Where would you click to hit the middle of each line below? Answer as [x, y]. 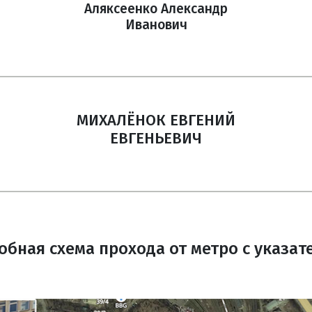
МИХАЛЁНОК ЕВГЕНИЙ [156, 120]
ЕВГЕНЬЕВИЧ [156, 138]
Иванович [156, 25]
